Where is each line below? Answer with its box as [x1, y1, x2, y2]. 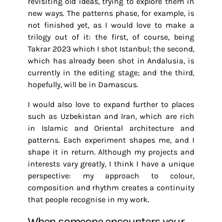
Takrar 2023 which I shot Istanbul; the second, [28, 44, 194, 54]
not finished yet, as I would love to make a [28, 20, 194, 30]
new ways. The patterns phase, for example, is [28, 8, 194, 18]
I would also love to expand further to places [28, 100, 194, 109]
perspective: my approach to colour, [28, 171, 194, 180]
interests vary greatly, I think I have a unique [28, 159, 194, 168]
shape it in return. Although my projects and [28, 147, 194, 157]
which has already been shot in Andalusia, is [28, 56, 194, 65]
